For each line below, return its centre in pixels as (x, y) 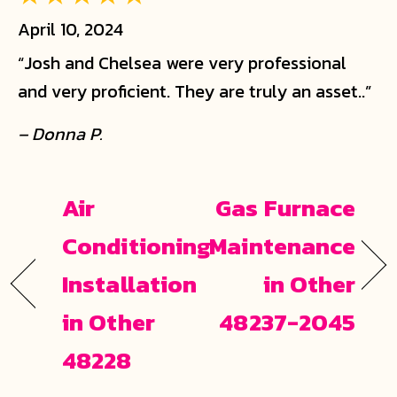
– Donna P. (60, 133)
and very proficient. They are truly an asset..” (195, 91)
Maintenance (283, 245)
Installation (130, 284)
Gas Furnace (286, 207)
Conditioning (137, 245)
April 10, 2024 (70, 29)
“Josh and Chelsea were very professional (182, 62)
